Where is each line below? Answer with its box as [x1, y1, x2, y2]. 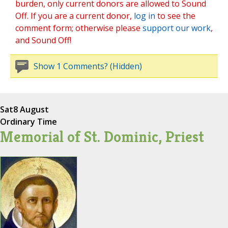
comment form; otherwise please [15, 22, 142, 34]
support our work [142, 22, 211, 34]
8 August [13, 104, 49, 116]
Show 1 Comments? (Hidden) [34, 61, 142, 72]
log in [134, 10, 155, 22]
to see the [155, 10, 195, 22]
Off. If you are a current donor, [15, 10, 134, 22]
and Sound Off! [15, 35, 71, 46]
